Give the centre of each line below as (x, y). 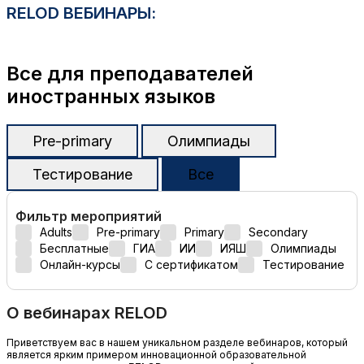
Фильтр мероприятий (89, 216)
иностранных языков (111, 96)
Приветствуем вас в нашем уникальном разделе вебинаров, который (177, 342)
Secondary (278, 232)
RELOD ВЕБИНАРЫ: (81, 13)
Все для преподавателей (130, 73)
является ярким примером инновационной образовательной (156, 354)
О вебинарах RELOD (87, 313)
